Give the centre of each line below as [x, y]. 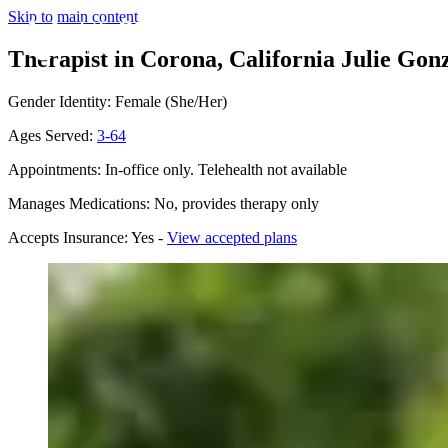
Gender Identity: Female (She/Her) [117, 101]
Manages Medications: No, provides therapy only [163, 203]
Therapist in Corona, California [171, 58]
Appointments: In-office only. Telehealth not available [177, 169]
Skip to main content [73, 16]
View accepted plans [232, 237]
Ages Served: [52, 135]
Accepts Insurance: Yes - [87, 237]
